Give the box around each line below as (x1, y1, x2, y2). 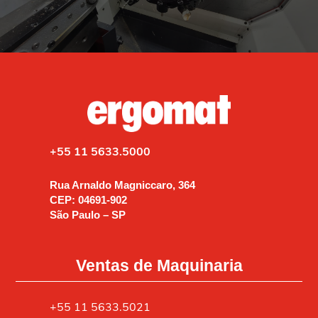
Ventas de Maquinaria (75, 256, 243, 275)
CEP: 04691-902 (49, 194, 127, 207)
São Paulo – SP (49, 209, 126, 221)
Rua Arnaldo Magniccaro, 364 (49, 179, 195, 192)
